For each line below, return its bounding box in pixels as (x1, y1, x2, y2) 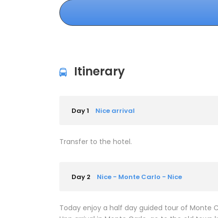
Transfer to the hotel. (59, 137, 132, 147)
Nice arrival (95, 106, 135, 116)
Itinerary (74, 63, 125, 80)
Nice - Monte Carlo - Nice (97, 172, 182, 182)
